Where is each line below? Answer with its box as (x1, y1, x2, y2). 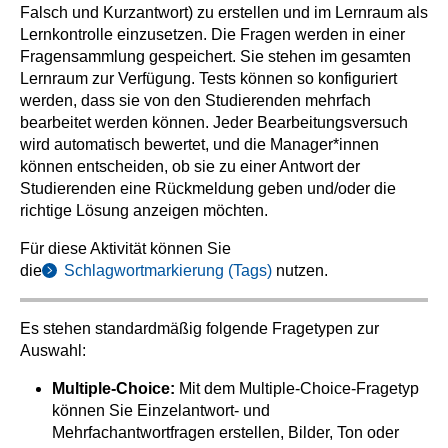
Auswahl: (20, 342, 86, 359)
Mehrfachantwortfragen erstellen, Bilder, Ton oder (52, 424, 399, 441)
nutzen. (272, 262, 328, 279)
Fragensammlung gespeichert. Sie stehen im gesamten (20, 48, 411, 65)
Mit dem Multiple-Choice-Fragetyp (175, 380, 419, 397)
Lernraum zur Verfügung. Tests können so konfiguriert (20, 70, 397, 87)
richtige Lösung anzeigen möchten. (20, 202, 268, 219)
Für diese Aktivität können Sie (20, 240, 231, 257)
